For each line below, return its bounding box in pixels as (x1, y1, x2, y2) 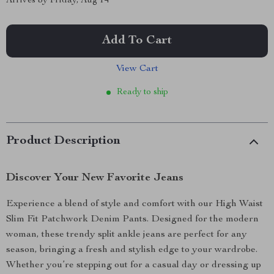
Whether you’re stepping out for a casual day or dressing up (6, 261, 261, 270)
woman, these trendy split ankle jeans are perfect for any (6, 230, 247, 240)
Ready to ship (116, 88, 168, 97)
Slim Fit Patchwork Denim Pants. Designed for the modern (6, 215, 259, 224)
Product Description (6, 135, 120, 147)
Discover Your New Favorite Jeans (6, 172, 183, 183)
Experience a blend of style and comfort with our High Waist (6, 199, 263, 209)
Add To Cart (102, 35, 172, 47)
